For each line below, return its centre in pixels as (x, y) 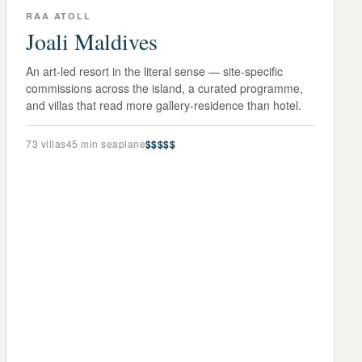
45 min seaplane (106, 143)
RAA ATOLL (59, 15)
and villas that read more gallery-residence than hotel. (164, 105)
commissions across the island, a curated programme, (165, 88)
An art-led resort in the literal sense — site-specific (155, 71)
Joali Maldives (92, 41)
